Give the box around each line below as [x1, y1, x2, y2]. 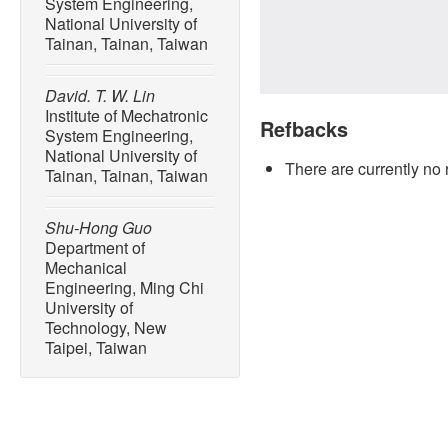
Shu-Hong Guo [45, 216, 152, 240]
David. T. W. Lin [45, 84, 155, 108]
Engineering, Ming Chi [45, 276, 204, 300]
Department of [45, 236, 145, 260]
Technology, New [45, 316, 167, 340]
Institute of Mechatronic [45, 104, 208, 128]
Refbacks [260, 114, 348, 144]
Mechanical [45, 256, 127, 280]
